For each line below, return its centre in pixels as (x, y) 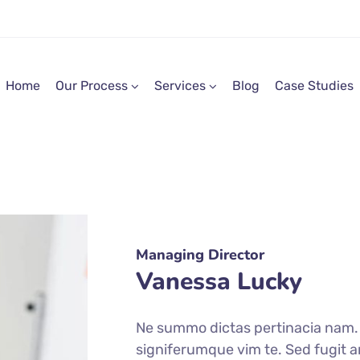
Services (180, 86)
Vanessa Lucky (219, 281)
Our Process (92, 86)
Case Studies (314, 86)
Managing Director (200, 254)
